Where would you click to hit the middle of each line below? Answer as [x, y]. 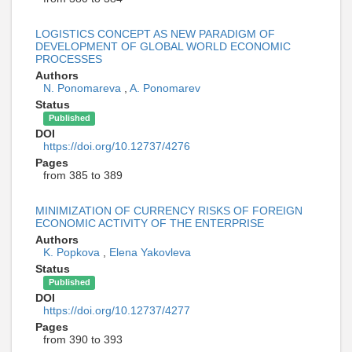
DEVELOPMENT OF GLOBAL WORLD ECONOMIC [163, 47]
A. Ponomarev [165, 88]
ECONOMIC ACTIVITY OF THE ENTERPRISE [150, 224]
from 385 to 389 [83, 176]
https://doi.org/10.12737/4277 [117, 311]
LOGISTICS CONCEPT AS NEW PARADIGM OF [155, 34]
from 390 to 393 [83, 340]
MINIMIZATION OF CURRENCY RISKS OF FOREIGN [169, 211]
